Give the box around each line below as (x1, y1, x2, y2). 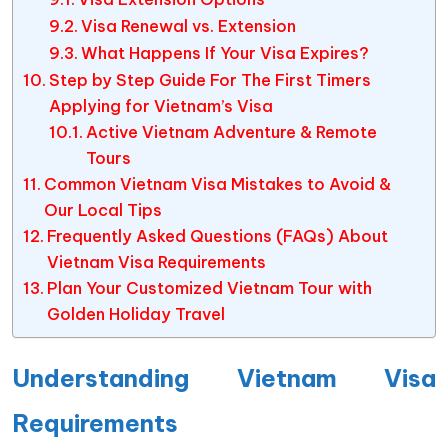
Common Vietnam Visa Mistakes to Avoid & (44, 174, 392, 194)
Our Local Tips (44, 200, 163, 220)
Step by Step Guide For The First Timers (49, 70, 372, 90)
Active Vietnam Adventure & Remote (85, 122, 377, 142)
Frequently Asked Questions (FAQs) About (47, 226, 389, 246)
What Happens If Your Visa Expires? (80, 43, 369, 63)
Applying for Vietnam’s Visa (49, 96, 274, 116)
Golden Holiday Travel (47, 304, 226, 324)
